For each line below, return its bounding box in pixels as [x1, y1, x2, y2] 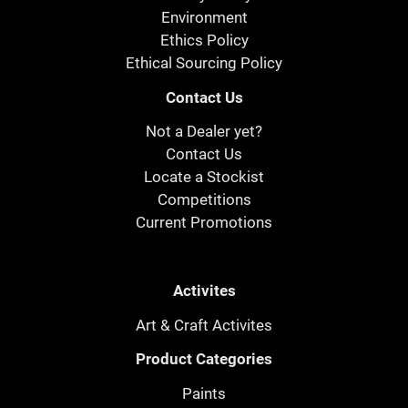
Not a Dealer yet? [146, 122, 262, 141]
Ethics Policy [159, 31, 249, 50]
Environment [160, 8, 248, 27]
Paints [182, 383, 226, 403]
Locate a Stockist [144, 168, 264, 187]
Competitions [157, 190, 251, 209]
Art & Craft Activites [136, 315, 272, 334]
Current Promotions [136, 213, 272, 232]
